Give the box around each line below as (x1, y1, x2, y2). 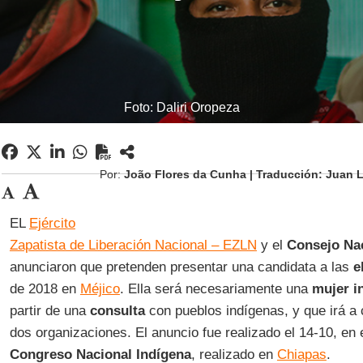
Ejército (28, 216, 75, 231)
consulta (89, 303, 145, 318)
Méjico (79, 281, 120, 297)
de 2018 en (9, 281, 80, 297)
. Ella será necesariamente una (119, 281, 308, 297)
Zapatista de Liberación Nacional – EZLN (9, 237, 257, 253)
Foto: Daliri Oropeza (123, 100, 240, 114)
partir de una (9, 303, 90, 318)
